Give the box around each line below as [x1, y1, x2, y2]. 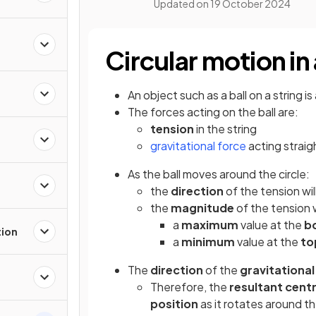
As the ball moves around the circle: [128, 166, 310, 181]
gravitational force [150, 138, 246, 153]
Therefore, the [150, 279, 229, 294]
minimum [181, 234, 235, 249]
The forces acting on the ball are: [128, 104, 298, 119]
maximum [181, 217, 238, 232]
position [150, 296, 198, 311]
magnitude [171, 200, 234, 215]
